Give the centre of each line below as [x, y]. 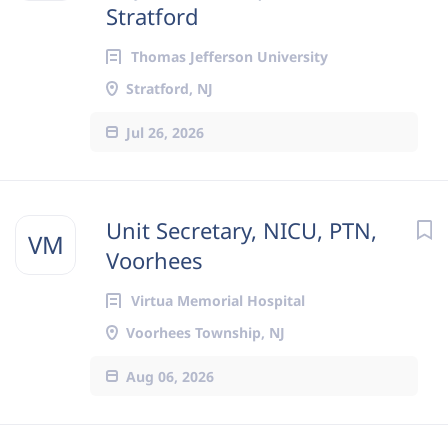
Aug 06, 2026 [170, 376]
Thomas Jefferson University [229, 56]
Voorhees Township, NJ [205, 332]
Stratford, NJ [169, 88]
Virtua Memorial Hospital [218, 300]
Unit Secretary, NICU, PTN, [241, 230]
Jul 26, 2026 [165, 132]
